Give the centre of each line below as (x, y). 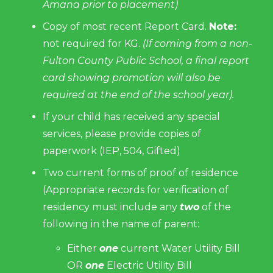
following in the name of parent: (121, 224)
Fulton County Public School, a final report (146, 61)
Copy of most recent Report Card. (126, 27)
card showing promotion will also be (132, 78)
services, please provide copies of (122, 134)
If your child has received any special (131, 117)
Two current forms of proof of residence (140, 173)
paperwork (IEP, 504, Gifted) (112, 151)
